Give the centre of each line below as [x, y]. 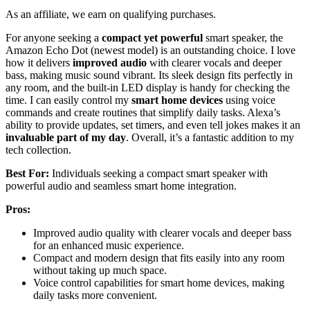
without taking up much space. [100, 270]
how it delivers [39, 62]
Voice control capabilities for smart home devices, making [159, 282]
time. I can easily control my [69, 100]
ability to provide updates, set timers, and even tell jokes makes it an [153, 125]
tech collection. [38, 149]
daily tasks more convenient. [95, 295]
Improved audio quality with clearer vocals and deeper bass [162, 232]
